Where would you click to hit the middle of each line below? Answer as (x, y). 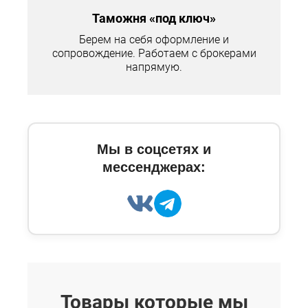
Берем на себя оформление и (154, 40)
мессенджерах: (154, 167)
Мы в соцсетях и (154, 150)
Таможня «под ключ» (154, 19)
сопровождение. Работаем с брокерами (154, 54)
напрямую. (154, 67)
